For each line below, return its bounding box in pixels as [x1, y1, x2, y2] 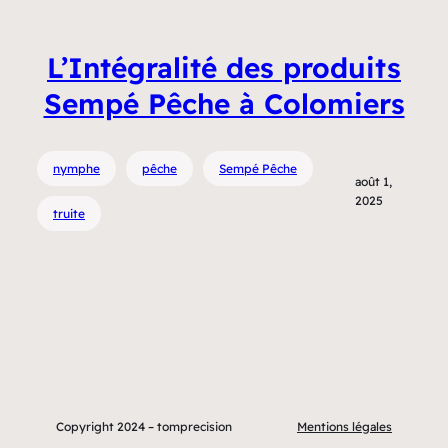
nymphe [53, 160, 100, 176]
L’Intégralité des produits [47, 50, 401, 86]
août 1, [354, 173, 392, 189]
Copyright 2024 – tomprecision [56, 419, 232, 434]
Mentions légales [297, 419, 392, 434]
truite [53, 205, 85, 221]
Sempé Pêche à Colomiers [43, 86, 405, 122]
